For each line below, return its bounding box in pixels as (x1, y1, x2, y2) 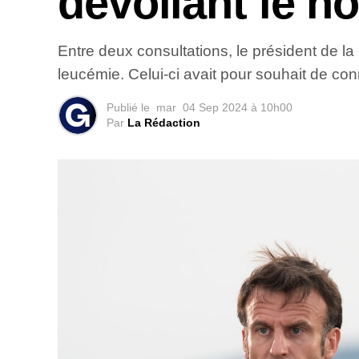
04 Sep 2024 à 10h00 (183, 101, 292, 115)
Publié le (107, 101, 150, 115)
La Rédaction (127, 116, 200, 130)
